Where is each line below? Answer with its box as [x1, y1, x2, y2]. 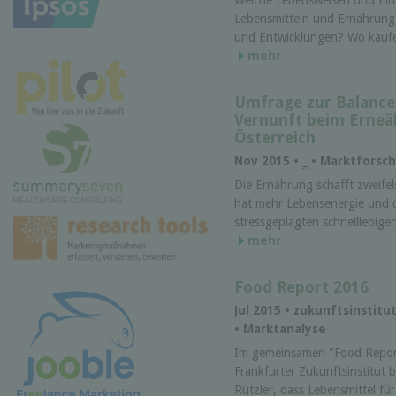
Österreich [234, 127, 316, 147]
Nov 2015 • [234, 153, 302, 168]
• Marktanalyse [234, 322, 326, 337]
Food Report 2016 [234, 277, 369, 296]
